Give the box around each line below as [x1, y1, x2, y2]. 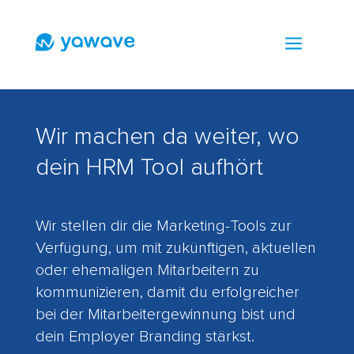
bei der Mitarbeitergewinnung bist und [35, 307, 296, 322]
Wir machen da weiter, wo [35, 125, 299, 149]
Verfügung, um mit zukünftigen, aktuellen [35, 240, 316, 256]
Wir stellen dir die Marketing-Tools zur [35, 218, 292, 234]
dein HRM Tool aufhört [35, 156, 263, 179]
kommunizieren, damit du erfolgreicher [35, 284, 299, 300]
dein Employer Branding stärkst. [35, 329, 254, 345]
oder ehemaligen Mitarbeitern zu [35, 262, 259, 278]
